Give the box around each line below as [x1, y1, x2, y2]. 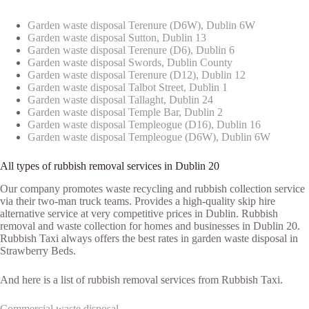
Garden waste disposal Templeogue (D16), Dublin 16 [28, 119, 261, 131]
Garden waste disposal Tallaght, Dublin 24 [28, 94, 213, 106]
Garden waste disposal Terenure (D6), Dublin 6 [28, 44, 235, 57]
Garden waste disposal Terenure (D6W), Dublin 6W [28, 19, 255, 32]
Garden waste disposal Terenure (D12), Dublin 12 [28, 69, 246, 81]
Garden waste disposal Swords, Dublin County [28, 57, 232, 69]
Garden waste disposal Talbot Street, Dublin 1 [28, 81, 228, 94]
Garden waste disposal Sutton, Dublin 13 [28, 32, 206, 44]
